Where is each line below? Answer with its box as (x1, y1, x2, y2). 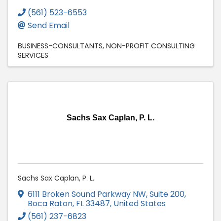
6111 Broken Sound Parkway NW (28, 188, 146, 200)
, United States (110, 198, 166, 210)
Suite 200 (149, 188, 184, 200)
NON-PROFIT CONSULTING (106, 41, 195, 51)
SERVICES (18, 50, 48, 61)
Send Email (28, 20, 70, 32)
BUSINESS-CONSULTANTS (18, 41, 103, 51)
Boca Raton (28, 198, 73, 210)
